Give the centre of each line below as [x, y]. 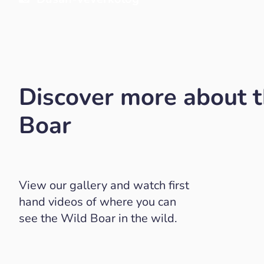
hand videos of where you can [98, 202]
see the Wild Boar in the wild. [98, 218]
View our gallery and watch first [104, 185]
